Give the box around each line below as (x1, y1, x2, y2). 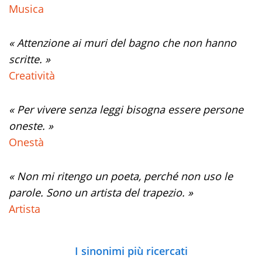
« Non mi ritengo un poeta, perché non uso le (9, 169, 233, 184)
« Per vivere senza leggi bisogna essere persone (9, 102, 243, 117)
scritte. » (9, 52, 50, 67)
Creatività (9, 68, 55, 83)
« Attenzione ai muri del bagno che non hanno (9, 36, 236, 50)
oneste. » (9, 119, 53, 133)
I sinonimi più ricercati (74, 244, 188, 258)
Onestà (9, 135, 44, 150)
